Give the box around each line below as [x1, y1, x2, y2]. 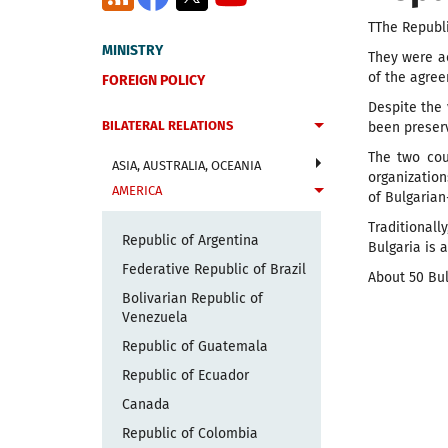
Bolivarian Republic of [122, 290, 263, 307]
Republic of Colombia [122, 425, 258, 442]
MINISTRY [102, 42, 163, 59]
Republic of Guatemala [122, 338, 268, 355]
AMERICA [112, 183, 162, 198]
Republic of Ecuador [122, 367, 249, 384]
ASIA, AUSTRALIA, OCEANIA [112, 158, 261, 173]
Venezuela [122, 309, 188, 326]
